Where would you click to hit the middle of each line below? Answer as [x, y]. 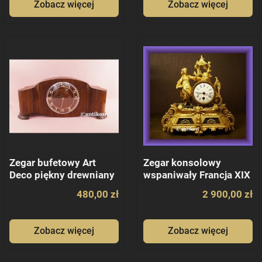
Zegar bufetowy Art [53, 163]
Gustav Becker [42, 187]
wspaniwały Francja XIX [197, 175]
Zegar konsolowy [182, 163]
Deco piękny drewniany [62, 175]
